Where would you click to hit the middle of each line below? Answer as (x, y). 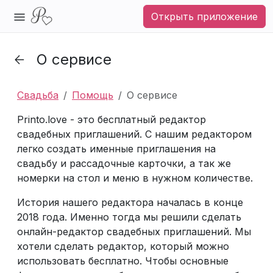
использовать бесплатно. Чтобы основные (123, 261)
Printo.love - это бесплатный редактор (112, 119)
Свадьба (38, 95)
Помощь (93, 95)
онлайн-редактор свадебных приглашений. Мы (134, 232)
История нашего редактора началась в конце (130, 202)
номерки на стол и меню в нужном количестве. (135, 178)
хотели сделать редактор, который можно (123, 246)
